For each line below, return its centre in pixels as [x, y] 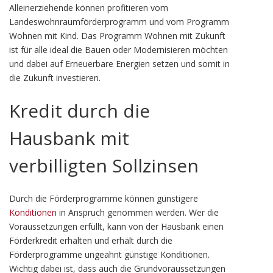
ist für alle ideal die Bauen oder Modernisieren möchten [119, 50]
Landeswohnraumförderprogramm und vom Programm [119, 22]
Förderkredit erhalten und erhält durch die [91, 240]
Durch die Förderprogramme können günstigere [104, 198]
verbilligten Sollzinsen [104, 165]
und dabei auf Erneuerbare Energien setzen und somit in [119, 64]
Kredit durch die [80, 111]
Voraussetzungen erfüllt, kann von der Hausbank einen [116, 226]
